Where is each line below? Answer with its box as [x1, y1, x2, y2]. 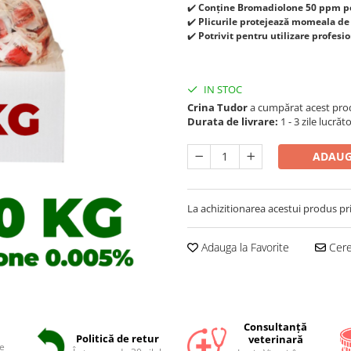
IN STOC [201, 82, 242, 96]
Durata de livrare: [187, 114, 278, 128]
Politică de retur [75, 331, 159, 346]
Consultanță [244, 320, 308, 334]
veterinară [248, 332, 303, 346]
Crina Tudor [187, 100, 248, 114]
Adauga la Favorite [198, 240, 289, 255]
